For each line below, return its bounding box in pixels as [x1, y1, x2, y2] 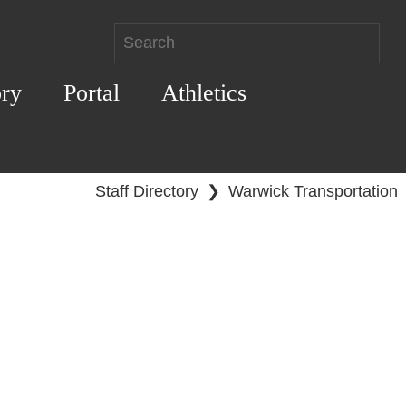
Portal [63, 79, 120, 106]
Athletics [160, 79, 246, 106]
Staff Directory [95, 182, 198, 201]
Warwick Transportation [228, 182, 398, 201]
